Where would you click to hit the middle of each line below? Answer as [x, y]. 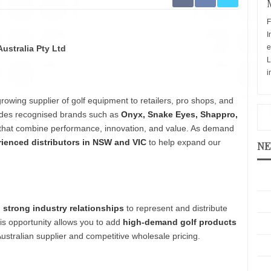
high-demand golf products [180, 222]
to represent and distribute [176, 208]
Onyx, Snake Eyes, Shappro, [179, 114]
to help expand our [184, 142]
